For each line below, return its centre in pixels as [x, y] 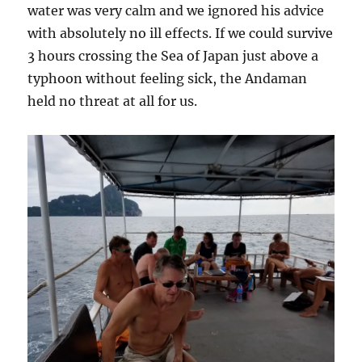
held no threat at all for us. [113, 101]
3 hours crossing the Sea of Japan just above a [173, 56]
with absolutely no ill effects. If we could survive [181, 34]
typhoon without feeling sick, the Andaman [168, 79]
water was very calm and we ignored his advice [176, 11]
